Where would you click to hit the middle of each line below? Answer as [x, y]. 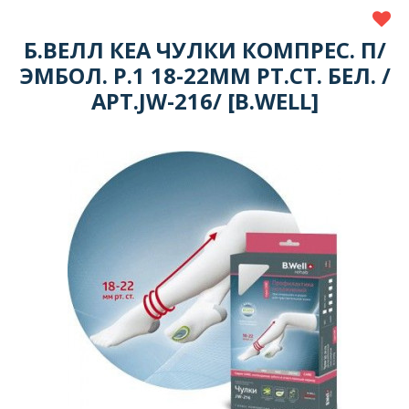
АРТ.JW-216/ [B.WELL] [204, 102]
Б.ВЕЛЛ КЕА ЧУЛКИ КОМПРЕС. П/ [204, 51]
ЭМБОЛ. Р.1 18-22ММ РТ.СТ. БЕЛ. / [204, 76]
